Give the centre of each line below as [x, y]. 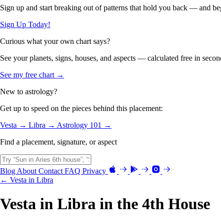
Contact [52, 171]
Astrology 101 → [84, 125]
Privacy [95, 171]
